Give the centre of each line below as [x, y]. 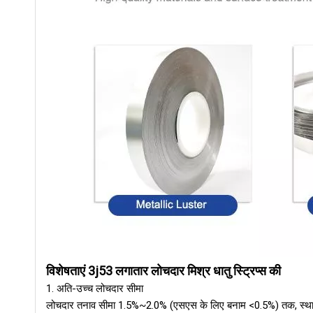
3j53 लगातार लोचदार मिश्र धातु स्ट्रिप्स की [183, 271]
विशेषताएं [66, 271]
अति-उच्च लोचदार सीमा [100, 289]
